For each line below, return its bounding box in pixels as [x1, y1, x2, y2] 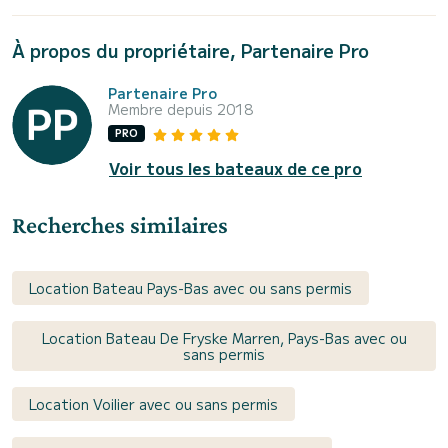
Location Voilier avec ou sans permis [29, 393, 278, 414]
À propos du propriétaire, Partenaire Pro [12, 36, 369, 63]
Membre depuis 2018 [108, 98, 253, 119]
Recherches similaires [12, 210, 228, 238]
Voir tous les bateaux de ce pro [109, 155, 362, 180]
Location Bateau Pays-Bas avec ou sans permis [29, 277, 352, 298]
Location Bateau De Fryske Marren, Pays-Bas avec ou [41, 327, 407, 348]
